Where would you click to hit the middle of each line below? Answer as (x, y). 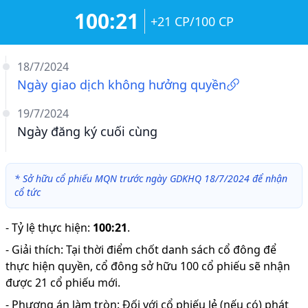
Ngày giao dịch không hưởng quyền (122, 85)
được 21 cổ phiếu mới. (63, 283)
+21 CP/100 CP (192, 21)
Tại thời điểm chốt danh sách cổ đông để (171, 250)
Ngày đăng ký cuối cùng (87, 131)
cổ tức (27, 192)
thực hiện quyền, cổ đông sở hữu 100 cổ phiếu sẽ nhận (148, 266)
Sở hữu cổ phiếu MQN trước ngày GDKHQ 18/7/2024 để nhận (155, 178)
